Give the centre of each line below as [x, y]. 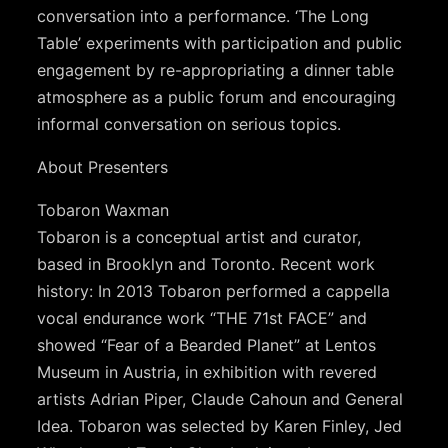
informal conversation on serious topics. [189, 123]
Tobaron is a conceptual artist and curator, [199, 236]
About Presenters [103, 166]
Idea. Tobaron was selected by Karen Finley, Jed [220, 425]
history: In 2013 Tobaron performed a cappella [214, 290]
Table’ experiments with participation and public [220, 42]
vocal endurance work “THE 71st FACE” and [202, 317]
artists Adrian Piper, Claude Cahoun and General [220, 398]
